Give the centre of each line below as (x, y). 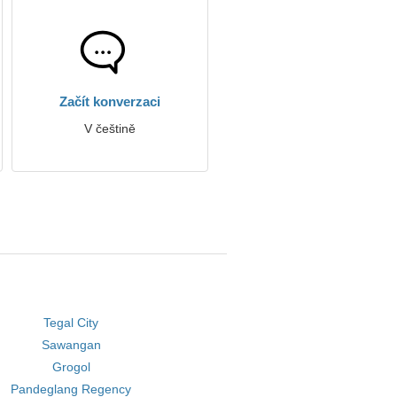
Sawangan (71, 345)
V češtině (110, 128)
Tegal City (71, 323)
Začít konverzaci (110, 101)
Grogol (71, 367)
